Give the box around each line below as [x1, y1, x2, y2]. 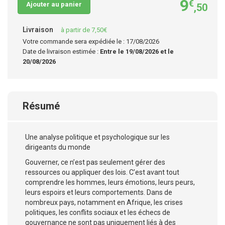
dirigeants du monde [25, 143, 90, 151]
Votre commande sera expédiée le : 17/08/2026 [23, 38, 159, 45]
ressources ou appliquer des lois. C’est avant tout [25, 168, 179, 176]
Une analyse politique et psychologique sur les [25, 133, 170, 141]
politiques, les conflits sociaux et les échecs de [25, 208, 170, 216]
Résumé [23, 100, 60, 112]
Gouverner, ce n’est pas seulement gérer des [25, 158, 165, 166]
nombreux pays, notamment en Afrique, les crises [25, 198, 183, 206]
